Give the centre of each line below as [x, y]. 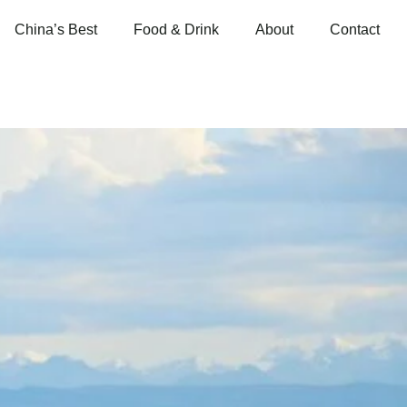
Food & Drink [176, 30]
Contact [355, 30]
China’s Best [56, 30]
